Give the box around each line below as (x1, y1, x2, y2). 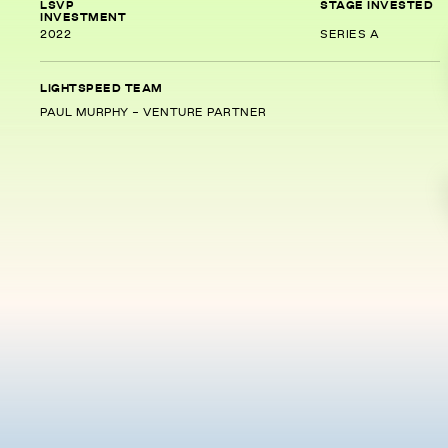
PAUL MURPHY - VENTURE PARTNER (40, 108, 267, 118)
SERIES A (320, 30, 379, 40)
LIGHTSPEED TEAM (40, 84, 163, 94)
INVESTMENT (40, 13, 126, 23)
